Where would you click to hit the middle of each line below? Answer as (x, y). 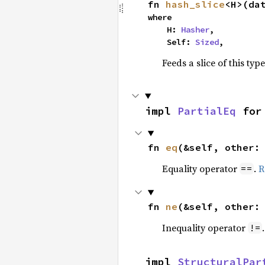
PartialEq (207, 111)
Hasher (195, 30)
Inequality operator (205, 228)
